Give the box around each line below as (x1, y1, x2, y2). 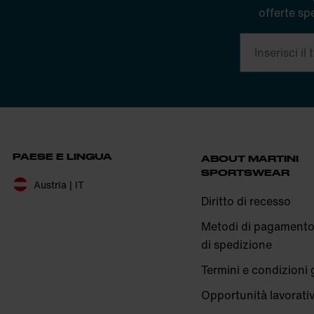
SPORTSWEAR (200, 167, 289, 177)
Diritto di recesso (200, 192, 291, 210)
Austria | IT (34, 177, 84, 192)
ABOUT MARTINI (200, 153, 299, 163)
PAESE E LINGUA (13, 151, 112, 161)
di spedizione (200, 235, 272, 253)
